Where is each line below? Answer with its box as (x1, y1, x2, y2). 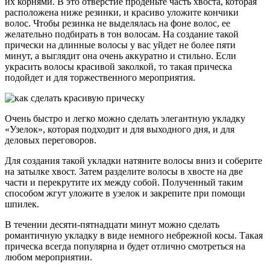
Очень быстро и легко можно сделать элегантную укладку (5, 113, 245, 124)
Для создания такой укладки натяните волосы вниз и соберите (5, 155, 262, 166)
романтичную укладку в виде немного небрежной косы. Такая (5, 230, 263, 240)
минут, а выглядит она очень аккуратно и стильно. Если (5, 50, 236, 61)
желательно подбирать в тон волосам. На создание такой (5, 28, 239, 39)
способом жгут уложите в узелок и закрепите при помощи (5, 187, 245, 198)
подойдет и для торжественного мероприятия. (5, 72, 195, 83)
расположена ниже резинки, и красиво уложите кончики (5, 7, 239, 17)
